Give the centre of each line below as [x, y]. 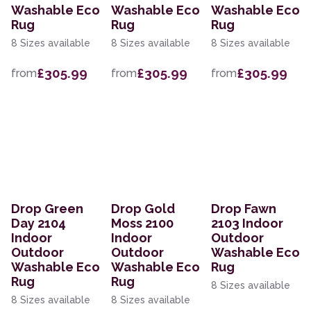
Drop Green [47, 209]
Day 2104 [39, 224]
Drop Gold [143, 209]
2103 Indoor [247, 224]
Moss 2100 [142, 224]
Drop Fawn [244, 209]
